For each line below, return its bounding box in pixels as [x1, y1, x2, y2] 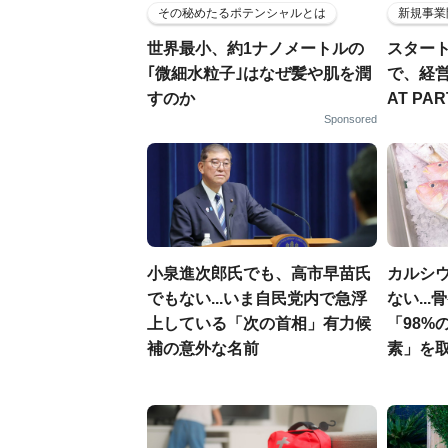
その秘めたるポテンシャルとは [158, 6, 326, 20]
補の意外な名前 [147, 340, 259, 357]
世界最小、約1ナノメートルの [147, 40, 364, 57]
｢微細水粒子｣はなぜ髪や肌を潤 [147, 65, 371, 82]
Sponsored [324, 113, 377, 125]
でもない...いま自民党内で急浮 [147, 290, 367, 307]
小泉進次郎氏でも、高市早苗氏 [147, 265, 371, 282]
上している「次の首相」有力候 [147, 315, 371, 332]
